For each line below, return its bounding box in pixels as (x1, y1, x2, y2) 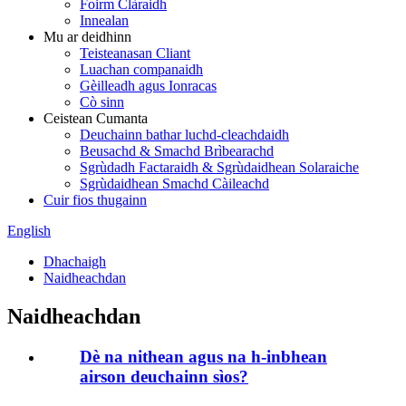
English (7, 223, 51, 238)
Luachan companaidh (80, 62, 203, 77)
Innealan (80, 13, 129, 28)
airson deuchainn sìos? (80, 366, 248, 386)
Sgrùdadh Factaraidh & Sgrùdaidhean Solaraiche (80, 159, 359, 175)
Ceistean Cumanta (43, 111, 148, 126)
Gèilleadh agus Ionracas (80, 78, 217, 93)
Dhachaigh (43, 254, 106, 269)
